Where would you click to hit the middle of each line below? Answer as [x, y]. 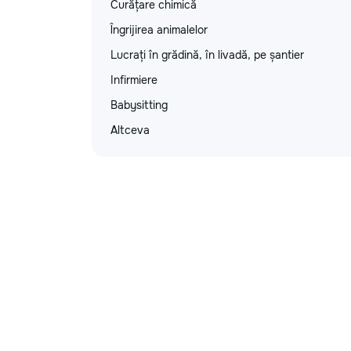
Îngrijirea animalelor [159, 30]
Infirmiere [134, 80]
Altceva [130, 130]
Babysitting [139, 105]
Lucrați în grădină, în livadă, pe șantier [207, 55]
